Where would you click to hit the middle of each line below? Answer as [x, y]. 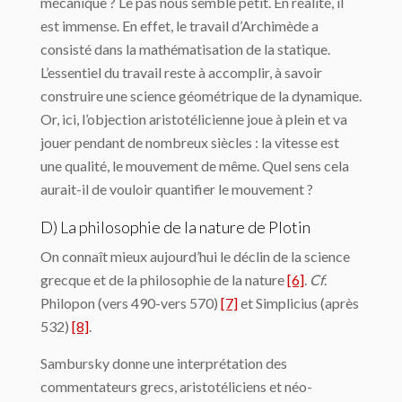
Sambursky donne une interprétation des [164, 363]
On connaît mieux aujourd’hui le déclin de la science [195, 257]
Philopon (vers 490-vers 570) [131, 303]
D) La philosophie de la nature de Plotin [175, 227]
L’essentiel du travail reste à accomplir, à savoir [181, 73]
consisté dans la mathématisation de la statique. [185, 49]
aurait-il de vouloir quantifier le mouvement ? [177, 189]
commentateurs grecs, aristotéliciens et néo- [176, 387]
